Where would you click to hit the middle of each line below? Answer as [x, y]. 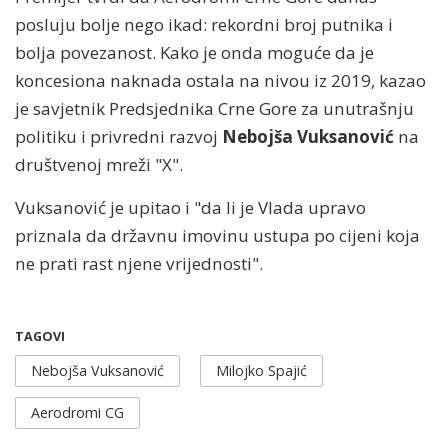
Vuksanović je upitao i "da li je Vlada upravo [190, 207]
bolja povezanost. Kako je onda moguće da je [194, 52]
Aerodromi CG [77, 412]
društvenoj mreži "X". [101, 164]
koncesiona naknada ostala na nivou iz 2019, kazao [220, 80]
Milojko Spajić [261, 370]
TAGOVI [40, 336]
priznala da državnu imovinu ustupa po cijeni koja [217, 235]
